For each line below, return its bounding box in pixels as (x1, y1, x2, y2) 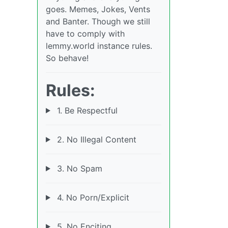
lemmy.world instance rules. (46, 40, 152, 51)
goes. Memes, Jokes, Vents (46, 4, 150, 14)
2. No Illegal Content (54, 134, 136, 145)
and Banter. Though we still (46, 16, 150, 26)
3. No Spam (54, 163, 102, 174)
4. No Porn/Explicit (54, 192, 129, 203)
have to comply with (46, 28, 125, 39)
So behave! (46, 52, 89, 63)
